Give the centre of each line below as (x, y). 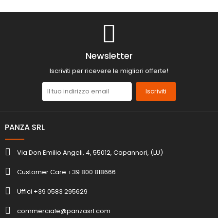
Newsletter (109, 56)
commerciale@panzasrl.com (64, 211)
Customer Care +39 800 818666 (66, 172)
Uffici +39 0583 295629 (52, 192)
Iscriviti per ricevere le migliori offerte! (109, 71)
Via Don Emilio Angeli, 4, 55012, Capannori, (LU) (90, 153)
